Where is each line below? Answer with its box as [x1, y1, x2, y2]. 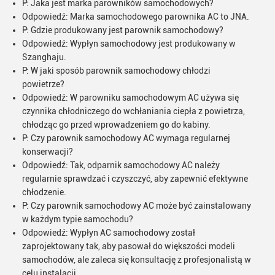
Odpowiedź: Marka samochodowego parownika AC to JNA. [22, 12, 249, 21]
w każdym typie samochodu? [22, 214, 133, 224]
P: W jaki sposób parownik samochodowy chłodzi [22, 66, 211, 76]
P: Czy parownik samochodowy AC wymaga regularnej [22, 133, 230, 143]
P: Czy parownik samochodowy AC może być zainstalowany [22, 201, 251, 211]
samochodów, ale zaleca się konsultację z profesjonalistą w [22, 255, 251, 265]
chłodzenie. [22, 187, 66, 197]
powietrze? [22, 79, 64, 89]
